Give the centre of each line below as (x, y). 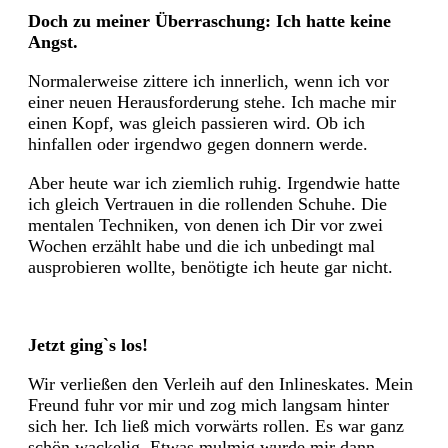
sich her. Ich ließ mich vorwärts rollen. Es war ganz (216, 425)
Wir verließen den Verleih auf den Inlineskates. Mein (220, 383)
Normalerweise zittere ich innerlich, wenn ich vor (208, 80)
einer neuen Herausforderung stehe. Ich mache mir (212, 101)
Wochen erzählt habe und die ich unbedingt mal (201, 245)
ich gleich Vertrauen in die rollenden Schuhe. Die (207, 203)
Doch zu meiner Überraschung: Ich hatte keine (209, 20)
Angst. (53, 41)
